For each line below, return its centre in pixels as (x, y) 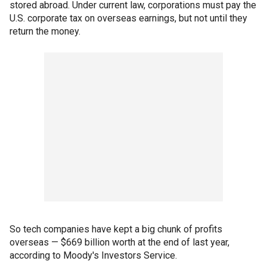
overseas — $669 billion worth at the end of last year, (119, 243)
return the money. (45, 32)
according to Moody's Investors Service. (93, 256)
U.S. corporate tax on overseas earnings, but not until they (128, 18)
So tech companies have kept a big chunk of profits (116, 229)
